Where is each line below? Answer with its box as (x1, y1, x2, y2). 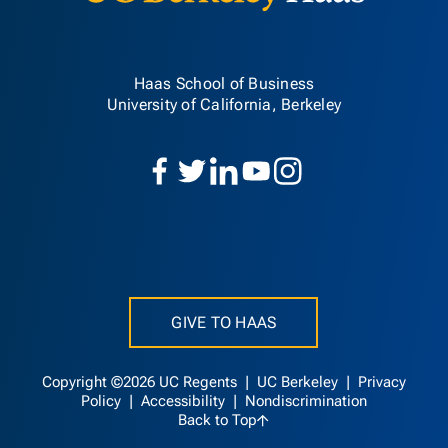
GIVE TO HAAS (171, 313, 277, 332)
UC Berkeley (256, 374, 342, 391)
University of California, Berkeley (106, 95, 342, 114)
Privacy (357, 374, 406, 391)
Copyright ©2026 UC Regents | (41, 374, 257, 391)
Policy (80, 393, 125, 410)
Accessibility (140, 393, 229, 410)
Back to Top (178, 412, 258, 429)
